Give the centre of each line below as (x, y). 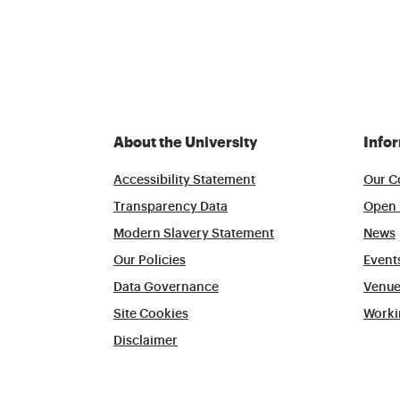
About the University (185, 143)
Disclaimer (146, 342)
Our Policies (150, 261)
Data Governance (166, 288)
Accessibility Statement (184, 181)
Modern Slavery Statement (194, 234)
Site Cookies (151, 315)
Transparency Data (171, 208)
